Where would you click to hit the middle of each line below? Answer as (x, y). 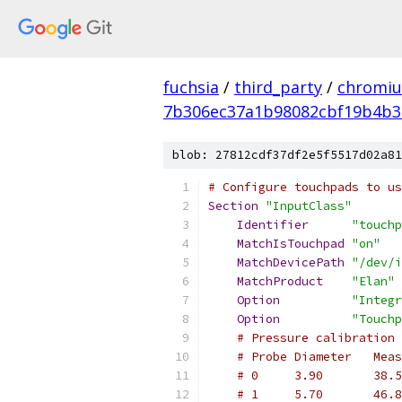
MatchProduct (280, 281)
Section (233, 206)
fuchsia (191, 87)
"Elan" (373, 281)
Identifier (273, 225)
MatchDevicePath (291, 262)
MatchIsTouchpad (291, 244)
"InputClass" (309, 206)
